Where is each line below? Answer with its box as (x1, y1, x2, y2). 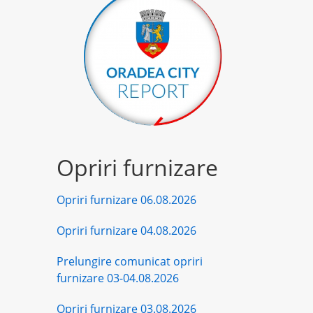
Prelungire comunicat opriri (57, 253, 203, 269)
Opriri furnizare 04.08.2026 (57, 222, 196, 238)
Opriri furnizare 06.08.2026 (57, 191, 196, 208)
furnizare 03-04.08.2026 (57, 270, 179, 286)
